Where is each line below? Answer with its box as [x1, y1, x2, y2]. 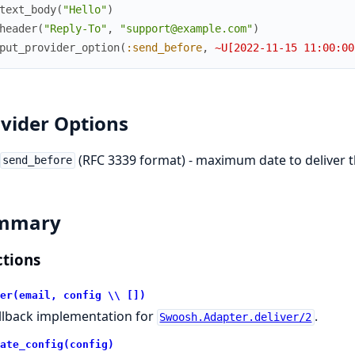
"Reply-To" [43, 21, 107, 35]
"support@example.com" [119, 21, 253, 35]
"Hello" [62, 2, 107, 16]
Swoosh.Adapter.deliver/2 [159, 311, 312, 324]
